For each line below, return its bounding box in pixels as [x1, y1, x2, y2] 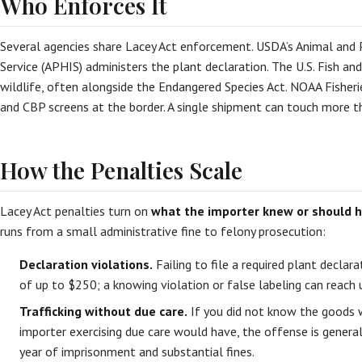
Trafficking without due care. [19, 303, 187, 319]
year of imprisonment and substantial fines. [19, 343, 255, 360]
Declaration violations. [19, 256, 153, 272]
